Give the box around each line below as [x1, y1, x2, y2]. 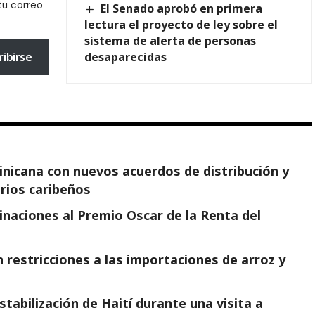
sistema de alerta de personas [84, 32, 256, 49]
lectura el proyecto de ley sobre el [84, 16, 278, 32]
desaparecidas [84, 49, 167, 65]
